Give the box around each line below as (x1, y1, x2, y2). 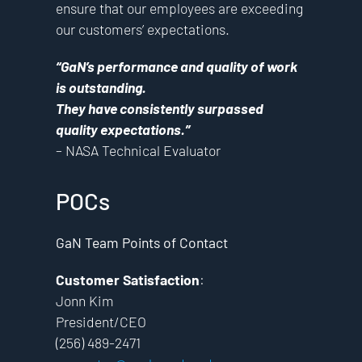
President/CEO (55, 313, 146, 331)
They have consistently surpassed (55, 99, 263, 117)
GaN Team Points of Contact (55, 234, 228, 252)
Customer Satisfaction (55, 271, 200, 289)
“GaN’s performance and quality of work (55, 57, 297, 75)
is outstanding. (55, 78, 146, 96)
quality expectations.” (55, 120, 192, 138)
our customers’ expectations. (55, 19, 229, 38)
